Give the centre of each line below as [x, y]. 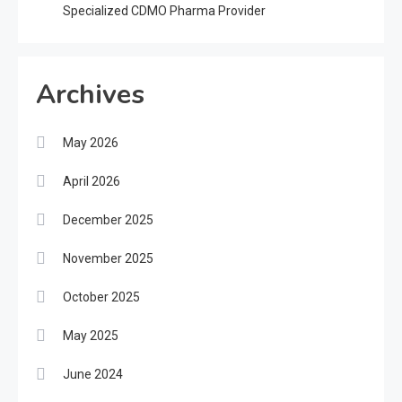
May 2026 [91, 142]
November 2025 [108, 258]
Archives [90, 94]
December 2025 [108, 219]
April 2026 [92, 181]
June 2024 [93, 374]
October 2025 [101, 297]
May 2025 [91, 335]
